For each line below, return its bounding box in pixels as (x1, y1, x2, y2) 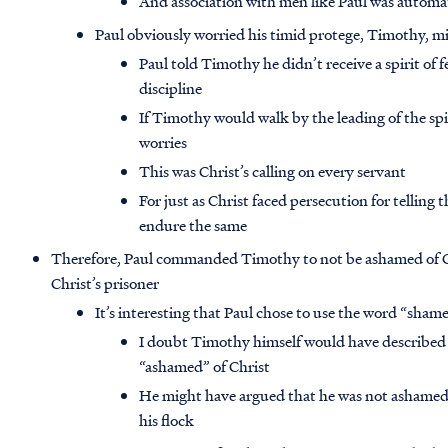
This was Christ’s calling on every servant (139, 160, 407, 183)
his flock (139, 409, 195, 432)
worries (139, 131, 188, 154)
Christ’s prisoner (51, 272, 160, 295)
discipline (139, 77, 203, 100)
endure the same (139, 214, 248, 237)
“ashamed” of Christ (139, 355, 274, 378)
